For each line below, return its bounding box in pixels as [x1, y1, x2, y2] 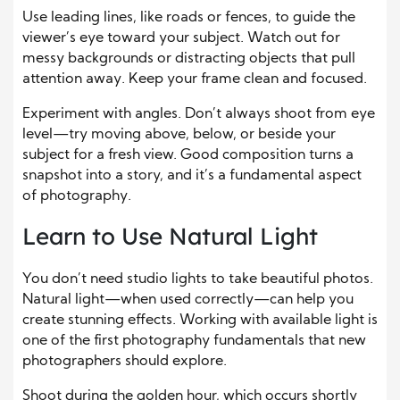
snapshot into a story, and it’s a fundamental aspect [22, 169, 362, 184]
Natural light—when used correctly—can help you [22, 293, 354, 308]
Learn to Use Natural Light [22, 221, 318, 252]
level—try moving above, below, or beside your [22, 128, 336, 143]
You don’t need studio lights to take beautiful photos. [22, 272, 373, 287]
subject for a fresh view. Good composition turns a [22, 148, 354, 163]
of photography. [22, 189, 131, 204]
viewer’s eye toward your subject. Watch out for [22, 31, 340, 46]
